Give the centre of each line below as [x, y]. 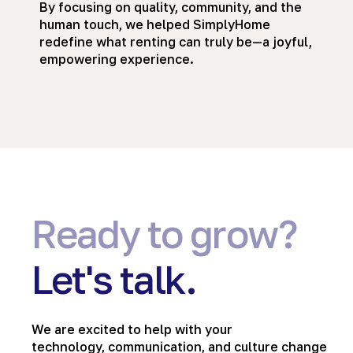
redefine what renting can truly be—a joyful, [176, 41]
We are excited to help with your [132, 329]
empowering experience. [117, 59]
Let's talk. [114, 280]
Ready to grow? [164, 234]
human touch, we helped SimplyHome [155, 24]
